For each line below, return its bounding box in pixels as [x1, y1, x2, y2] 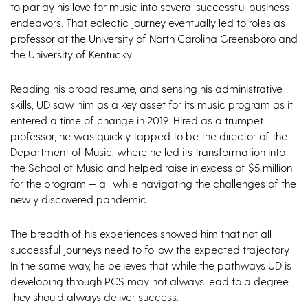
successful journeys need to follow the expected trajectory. [10, 243, 290, 256]
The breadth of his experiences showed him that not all [10, 227, 272, 241]
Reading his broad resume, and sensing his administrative [10, 82, 283, 96]
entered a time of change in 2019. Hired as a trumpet [10, 113, 263, 127]
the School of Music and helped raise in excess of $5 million [10, 161, 292, 175]
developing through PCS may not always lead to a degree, [10, 274, 290, 288]
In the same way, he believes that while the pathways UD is [10, 258, 291, 272]
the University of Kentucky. [10, 47, 135, 61]
